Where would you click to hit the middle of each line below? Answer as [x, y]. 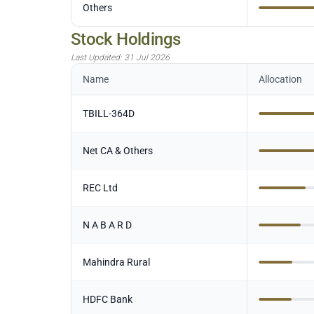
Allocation [280, 79]
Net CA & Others [117, 151]
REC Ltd [100, 188]
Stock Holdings [125, 39]
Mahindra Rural [116, 262]
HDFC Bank [107, 299]
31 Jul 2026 [146, 57]
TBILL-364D [108, 114]
